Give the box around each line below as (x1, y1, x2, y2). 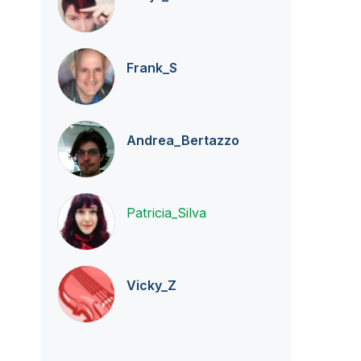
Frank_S (126, 60, 177, 76)
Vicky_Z (126, 277, 176, 293)
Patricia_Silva (126, 205, 206, 221)
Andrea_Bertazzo (126, 132, 239, 148)
